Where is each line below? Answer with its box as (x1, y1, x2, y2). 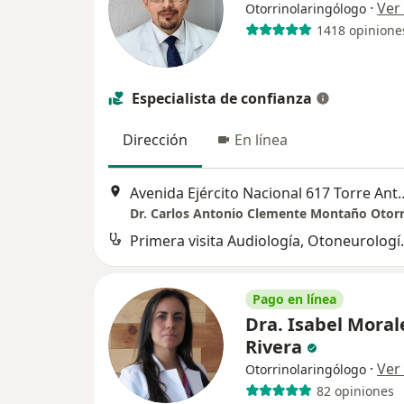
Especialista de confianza (132, 88, 312, 108)
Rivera (245, 335, 307, 360)
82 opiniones (316, 381, 394, 399)
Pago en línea (252, 290, 336, 308)
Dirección (123, 130, 188, 150)
